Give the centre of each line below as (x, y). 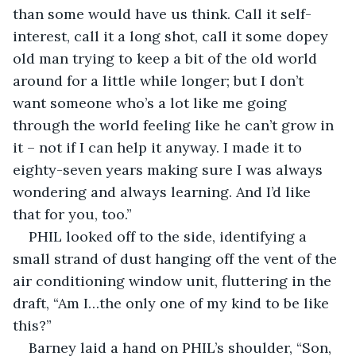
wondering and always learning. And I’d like (164, 192)
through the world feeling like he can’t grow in (175, 125)
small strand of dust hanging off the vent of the (177, 258)
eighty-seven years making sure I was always (170, 169)
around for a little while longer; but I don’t (160, 80)
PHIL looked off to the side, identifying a (170, 236)
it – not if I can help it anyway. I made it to (159, 147)
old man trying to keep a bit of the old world (167, 58)
